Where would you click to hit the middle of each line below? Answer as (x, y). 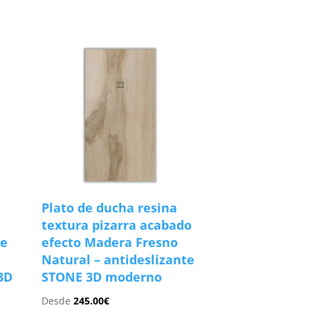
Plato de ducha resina (110, 207)
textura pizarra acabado (117, 225)
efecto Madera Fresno (110, 242)
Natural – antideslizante (118, 259)
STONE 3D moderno (102, 276)
